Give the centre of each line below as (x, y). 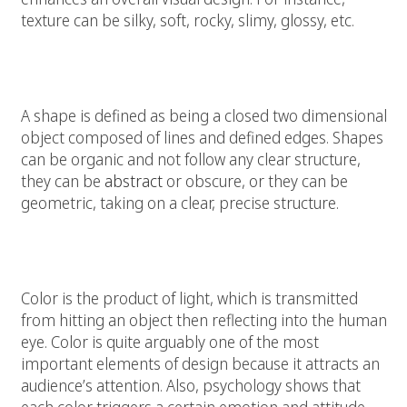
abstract (134, 181)
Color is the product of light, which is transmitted (189, 298)
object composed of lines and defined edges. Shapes (202, 138)
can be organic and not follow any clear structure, (191, 159)
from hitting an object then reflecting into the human (204, 320)
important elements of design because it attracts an (200, 364)
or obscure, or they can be (255, 181)
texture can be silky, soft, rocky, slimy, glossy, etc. (189, 20)
